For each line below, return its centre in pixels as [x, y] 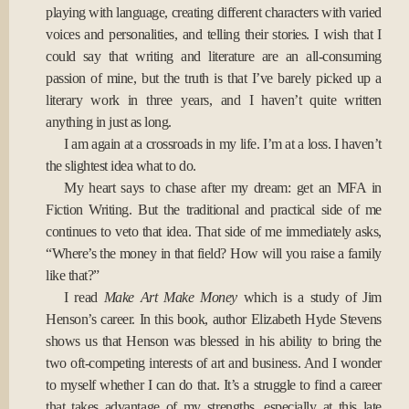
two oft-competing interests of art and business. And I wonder [214, 363]
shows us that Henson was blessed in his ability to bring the [214, 341]
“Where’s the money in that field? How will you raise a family [214, 253]
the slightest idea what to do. [121, 166]
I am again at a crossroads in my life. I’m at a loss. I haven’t [223, 144]
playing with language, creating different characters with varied [214, 12]
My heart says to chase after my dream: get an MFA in [223, 188]
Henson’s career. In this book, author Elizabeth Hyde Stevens [214, 319]
